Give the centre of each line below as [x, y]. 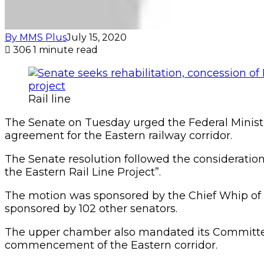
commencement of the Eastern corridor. [111, 245]
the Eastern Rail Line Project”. [83, 172]
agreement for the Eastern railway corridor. [118, 135]
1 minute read [65, 49]
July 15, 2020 [97, 37]
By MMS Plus [36, 37]
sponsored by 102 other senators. [91, 208]
